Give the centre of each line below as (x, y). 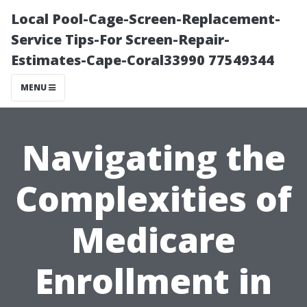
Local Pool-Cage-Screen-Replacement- (146, 19)
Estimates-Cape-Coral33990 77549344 (143, 60)
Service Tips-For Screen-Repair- (120, 39)
